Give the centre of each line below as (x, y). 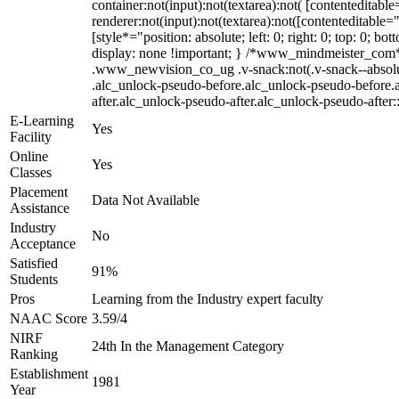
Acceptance (43, 244)
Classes (31, 172)
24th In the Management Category (188, 346)
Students (34, 279)
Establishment (49, 374)
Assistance (40, 208)
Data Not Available (146, 200)
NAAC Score (49, 318)
